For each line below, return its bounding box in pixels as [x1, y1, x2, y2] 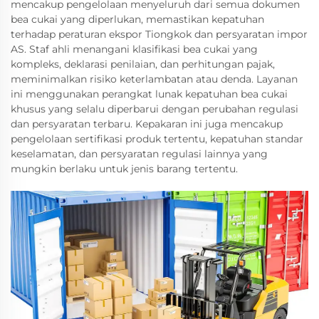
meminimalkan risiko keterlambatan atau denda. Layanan [11, 73, 298, 86]
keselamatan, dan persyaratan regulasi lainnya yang [11, 147, 268, 161]
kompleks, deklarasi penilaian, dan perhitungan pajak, [11, 58, 275, 71]
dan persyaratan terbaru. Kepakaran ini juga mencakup [11, 117, 283, 131]
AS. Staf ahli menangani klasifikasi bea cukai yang [11, 43, 258, 56]
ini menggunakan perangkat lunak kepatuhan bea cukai [11, 88, 288, 101]
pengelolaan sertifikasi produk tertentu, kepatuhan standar [11, 132, 303, 146]
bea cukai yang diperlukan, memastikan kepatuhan [11, 13, 264, 26]
